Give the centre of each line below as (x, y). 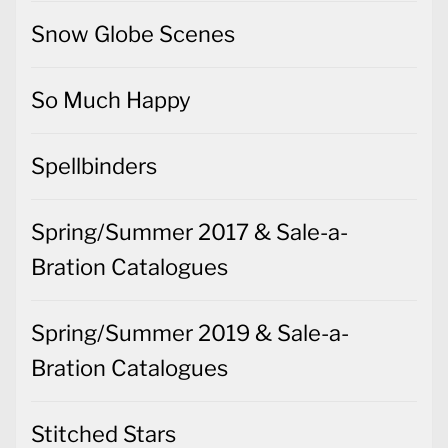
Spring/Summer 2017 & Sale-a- (189, 231)
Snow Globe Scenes (133, 33)
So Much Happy (111, 99)
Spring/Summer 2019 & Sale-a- (190, 332)
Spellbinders (94, 165)
